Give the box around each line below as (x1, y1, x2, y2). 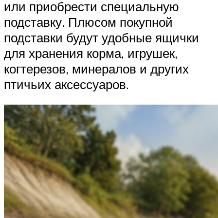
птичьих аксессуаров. (4, 76, 129, 92)
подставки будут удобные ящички (4, 30, 199, 46)
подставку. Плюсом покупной (4, 14, 173, 30)
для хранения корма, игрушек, (4, 45, 178, 61)
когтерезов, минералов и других (4, 61, 189, 77)
